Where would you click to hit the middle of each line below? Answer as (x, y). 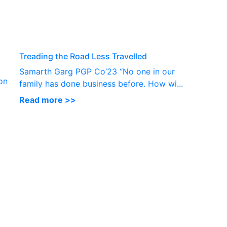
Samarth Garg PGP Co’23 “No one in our (97, 71)
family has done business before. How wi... (101, 84)
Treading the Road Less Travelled (83, 56)
